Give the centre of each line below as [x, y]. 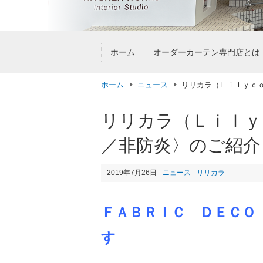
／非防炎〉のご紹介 [181, 145]
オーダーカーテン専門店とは [206, 52]
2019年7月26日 [132, 173]
